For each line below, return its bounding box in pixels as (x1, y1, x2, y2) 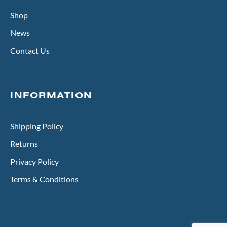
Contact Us (10, 46, 50, 56)
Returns (10, 139, 38, 149)
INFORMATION (10, 89, 93, 101)
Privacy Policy (10, 157, 59, 167)
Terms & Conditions (10, 174, 79, 184)
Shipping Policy (10, 121, 63, 131)
